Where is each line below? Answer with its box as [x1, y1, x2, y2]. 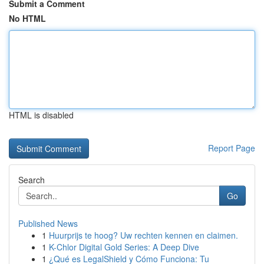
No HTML [9, 12, 46, 24]
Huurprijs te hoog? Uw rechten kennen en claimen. [49, 229, 238, 241]
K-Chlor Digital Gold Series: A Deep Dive [49, 241, 199, 253]
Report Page [208, 142, 255, 154]
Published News [18, 217, 78, 229]
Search [18, 174, 45, 186]
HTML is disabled [9, 109, 74, 121]
